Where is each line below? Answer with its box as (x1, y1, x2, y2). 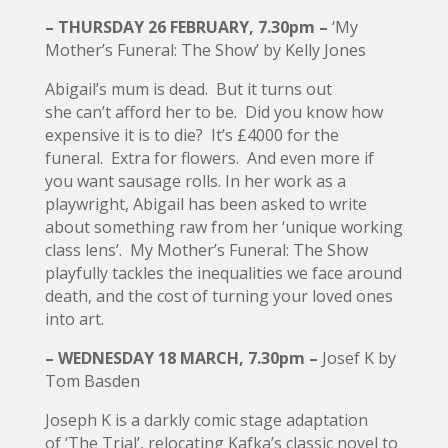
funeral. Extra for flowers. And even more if (44, 146, 374, 169)
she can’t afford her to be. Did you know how (44, 100, 383, 123)
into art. (44, 307, 104, 330)
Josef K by (321, 346, 396, 369)
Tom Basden (44, 369, 140, 392)
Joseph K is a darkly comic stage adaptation (44, 408, 368, 431)
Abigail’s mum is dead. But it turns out (44, 77, 332, 100)
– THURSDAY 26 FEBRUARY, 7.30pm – (44, 15, 332, 38)
